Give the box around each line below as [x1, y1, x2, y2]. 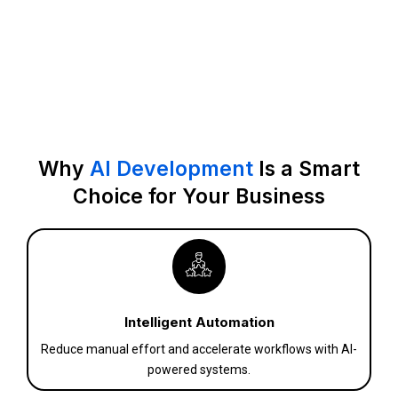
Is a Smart [259, 156, 360, 182]
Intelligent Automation [123, 314, 275, 331]
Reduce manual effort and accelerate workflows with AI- [41, 342, 357, 357]
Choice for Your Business [73, 184, 325, 210]
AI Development [90, 156, 259, 182]
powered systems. [147, 362, 251, 378]
